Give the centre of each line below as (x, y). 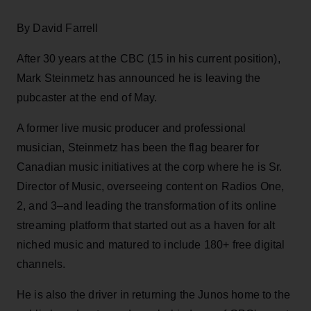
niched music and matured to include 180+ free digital (151, 244)
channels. (41, 264)
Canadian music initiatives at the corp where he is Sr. (150, 167)
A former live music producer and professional (132, 128)
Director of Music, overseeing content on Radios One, (151, 186)
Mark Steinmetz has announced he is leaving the (139, 78)
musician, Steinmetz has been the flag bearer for (138, 147)
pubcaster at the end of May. (87, 97)
